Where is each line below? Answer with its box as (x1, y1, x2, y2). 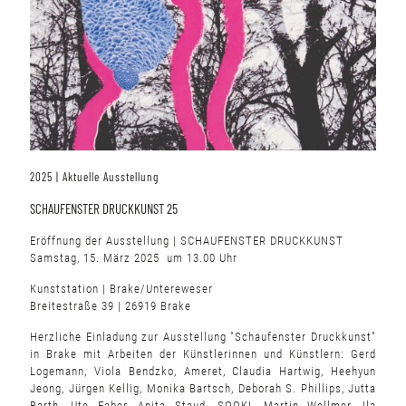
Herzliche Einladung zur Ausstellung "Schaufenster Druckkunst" (30, 329, 376, 343)
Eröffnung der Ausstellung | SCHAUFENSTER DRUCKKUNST (30, 233, 343, 247)
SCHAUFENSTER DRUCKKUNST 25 (30, 199, 178, 217)
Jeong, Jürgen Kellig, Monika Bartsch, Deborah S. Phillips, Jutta (30, 381, 376, 395)
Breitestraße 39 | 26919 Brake (30, 298, 191, 313)
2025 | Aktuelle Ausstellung (30, 169, 159, 184)
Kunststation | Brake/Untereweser (30, 281, 213, 295)
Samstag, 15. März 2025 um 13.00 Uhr (30, 250, 237, 265)
